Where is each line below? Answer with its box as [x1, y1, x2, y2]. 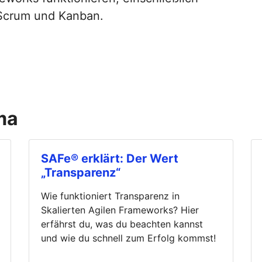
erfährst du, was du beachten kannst [41, 218, 203, 230]
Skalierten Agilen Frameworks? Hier [41, 204, 199, 216]
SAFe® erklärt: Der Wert [41, 151, 178, 166]
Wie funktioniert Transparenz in [41, 189, 180, 202]
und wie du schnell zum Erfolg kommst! [41, 232, 216, 244]
